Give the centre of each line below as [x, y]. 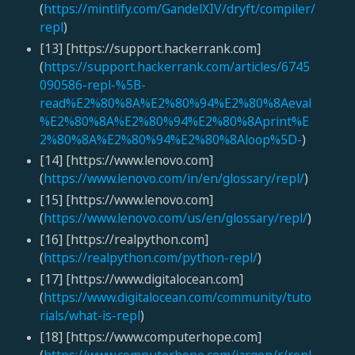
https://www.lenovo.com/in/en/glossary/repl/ [174, 179]
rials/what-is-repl [90, 316]
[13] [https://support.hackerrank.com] [150, 48]
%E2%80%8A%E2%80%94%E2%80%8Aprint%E [174, 121]
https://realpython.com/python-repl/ [150, 258]
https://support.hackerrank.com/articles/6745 [176, 66]
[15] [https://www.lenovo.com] [126, 200]
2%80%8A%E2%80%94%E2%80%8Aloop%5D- [170, 139]
